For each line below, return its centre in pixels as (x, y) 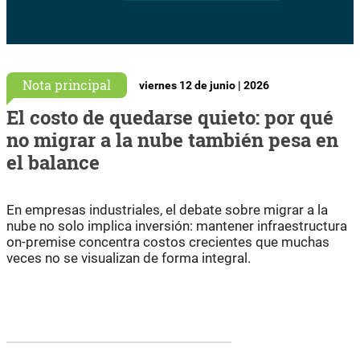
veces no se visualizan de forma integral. (129, 258)
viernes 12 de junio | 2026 (204, 85)
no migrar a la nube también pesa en (172, 139)
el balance (53, 162)
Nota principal (67, 84)
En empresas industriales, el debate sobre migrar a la (167, 209)
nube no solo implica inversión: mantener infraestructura (177, 225)
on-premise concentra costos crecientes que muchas (168, 241)
